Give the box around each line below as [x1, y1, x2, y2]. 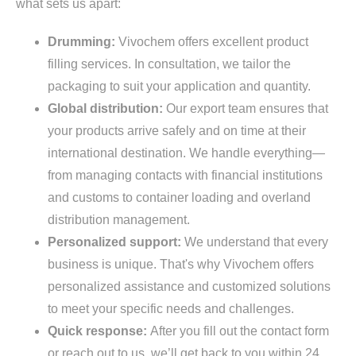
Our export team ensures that [166, 101, 328, 115]
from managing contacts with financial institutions [48, 168, 323, 182]
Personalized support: [48, 234, 184, 249]
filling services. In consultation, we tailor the [48, 56, 291, 71]
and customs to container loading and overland [48, 190, 311, 204]
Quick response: [48, 323, 150, 338]
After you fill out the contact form [150, 323, 329, 338]
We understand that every [184, 234, 328, 249]
